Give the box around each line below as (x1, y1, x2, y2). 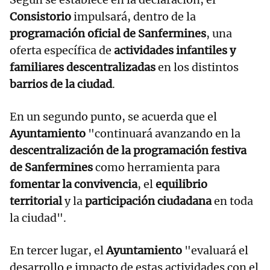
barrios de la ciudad (10, 77, 112, 92)
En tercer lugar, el (10, 243, 106, 258)
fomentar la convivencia (10, 177, 137, 192)
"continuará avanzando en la (86, 127, 240, 141)
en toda (212, 194, 253, 209)
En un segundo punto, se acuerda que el (10, 110, 217, 124)
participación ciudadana (85, 194, 212, 209)
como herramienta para (93, 160, 220, 175)
